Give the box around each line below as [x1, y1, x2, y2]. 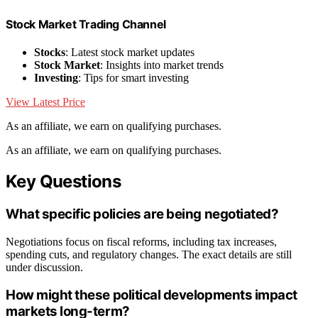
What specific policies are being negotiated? [6, 205, 279, 222]
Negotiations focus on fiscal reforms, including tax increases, [6, 235, 277, 248]
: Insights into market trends [100, 59, 224, 72]
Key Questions [6, 171, 121, 192]
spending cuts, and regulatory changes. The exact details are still [6, 248, 292, 261]
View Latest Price [6, 96, 85, 109]
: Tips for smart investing [78, 72, 189, 84]
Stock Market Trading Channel [6, 16, 166, 31]
